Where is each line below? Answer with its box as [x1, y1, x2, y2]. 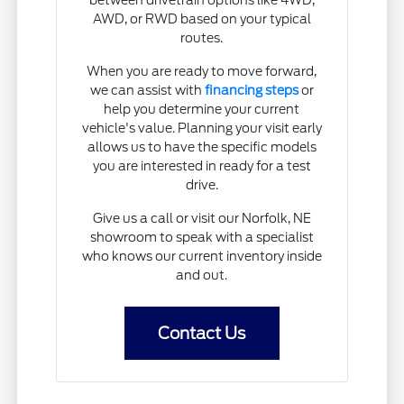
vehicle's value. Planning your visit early [81, 121, 322, 136]
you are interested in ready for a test [92, 159, 311, 174]
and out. [176, 268, 228, 283]
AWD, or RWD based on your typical [92, 12, 311, 27]
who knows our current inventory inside [81, 249, 322, 264]
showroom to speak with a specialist [89, 230, 314, 245]
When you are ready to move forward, [87, 64, 317, 79]
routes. [180, 31, 224, 46]
